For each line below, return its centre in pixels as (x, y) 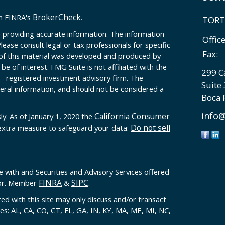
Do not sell (150, 128)
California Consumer (132, 116)
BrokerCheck (57, 17)
